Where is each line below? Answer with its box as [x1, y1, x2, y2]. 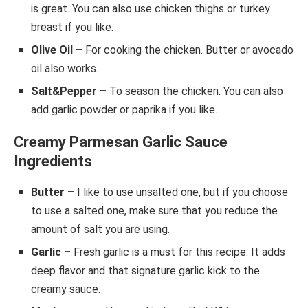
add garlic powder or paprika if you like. [31, 103, 217, 117]
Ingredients [14, 153, 92, 170]
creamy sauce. [31, 283, 100, 296]
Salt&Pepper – [31, 85, 107, 98]
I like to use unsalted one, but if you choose [74, 186, 288, 199]
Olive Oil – [31, 43, 82, 57]
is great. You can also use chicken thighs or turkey [31, 2, 270, 16]
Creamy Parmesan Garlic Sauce [14, 133, 228, 151]
